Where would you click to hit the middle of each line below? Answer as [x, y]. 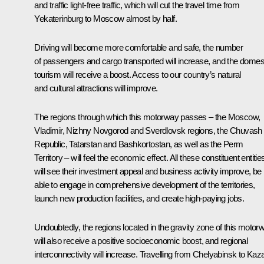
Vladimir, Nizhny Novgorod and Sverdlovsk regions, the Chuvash [148, 130]
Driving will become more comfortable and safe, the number [139, 47]
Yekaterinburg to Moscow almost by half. [105, 18]
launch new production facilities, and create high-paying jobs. [139, 198]
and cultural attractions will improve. [96, 88]
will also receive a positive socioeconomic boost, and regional [141, 240]
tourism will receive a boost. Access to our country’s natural [138, 74]
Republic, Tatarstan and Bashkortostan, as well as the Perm [139, 144]
